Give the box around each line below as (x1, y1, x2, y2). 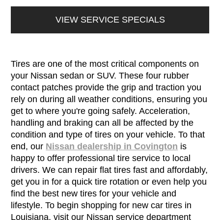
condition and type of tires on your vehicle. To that (11, 130, 205, 140)
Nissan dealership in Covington (46, 141, 178, 152)
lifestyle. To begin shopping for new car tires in (11, 200, 192, 211)
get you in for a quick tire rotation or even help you (11, 177, 207, 187)
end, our (11, 141, 46, 152)
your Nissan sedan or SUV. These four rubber (11, 71, 190, 81)
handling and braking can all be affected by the (11, 118, 194, 128)
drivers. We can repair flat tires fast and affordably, (11, 165, 208, 175)
